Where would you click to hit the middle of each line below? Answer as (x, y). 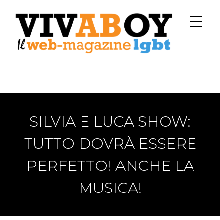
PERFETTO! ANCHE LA (110, 165)
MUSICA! (110, 188)
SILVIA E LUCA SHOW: (110, 121)
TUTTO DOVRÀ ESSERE (110, 143)
